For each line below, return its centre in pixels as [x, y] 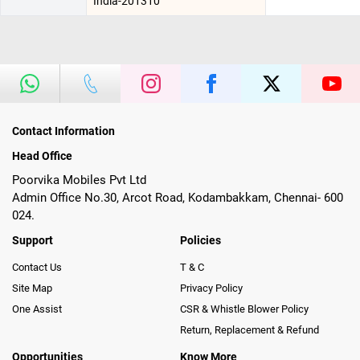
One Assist [37, 309]
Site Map [32, 288]
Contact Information [63, 131]
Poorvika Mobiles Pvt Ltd [79, 180]
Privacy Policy [211, 288]
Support [33, 240]
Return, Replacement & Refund [250, 330]
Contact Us [37, 267]
